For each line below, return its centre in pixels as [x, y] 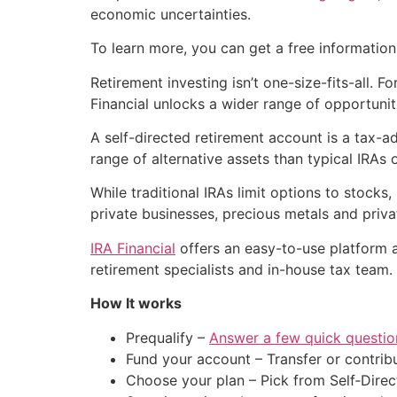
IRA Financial [133, 248]
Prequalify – [167, 337]
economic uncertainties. [171, 14]
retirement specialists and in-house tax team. [241, 269]
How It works [136, 304]
